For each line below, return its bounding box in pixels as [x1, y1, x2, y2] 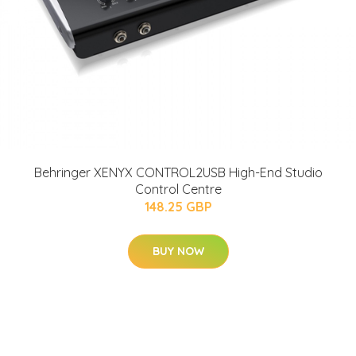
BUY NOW [152, 243, 204, 258]
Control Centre [134, 180, 222, 197]
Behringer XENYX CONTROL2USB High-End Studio [33, 164, 323, 180]
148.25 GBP [144, 198, 212, 215]
